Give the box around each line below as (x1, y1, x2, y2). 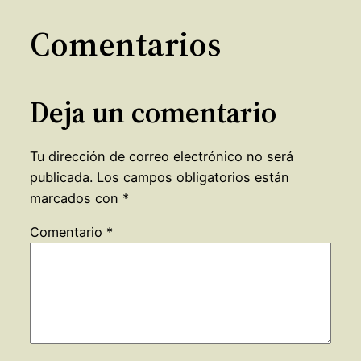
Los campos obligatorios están (96, 169, 289, 186)
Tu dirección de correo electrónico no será (29, 148, 293, 165)
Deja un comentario (29, 92, 276, 132)
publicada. (29, 169, 93, 186)
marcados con (29, 190, 122, 207)
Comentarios (29, 19, 221, 67)
